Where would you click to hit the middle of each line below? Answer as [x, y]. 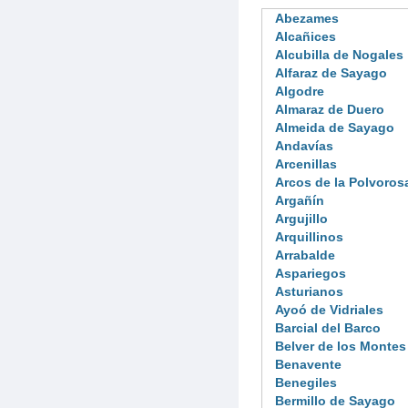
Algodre [300, 91]
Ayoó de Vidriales [329, 309]
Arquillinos [309, 236]
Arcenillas [306, 163]
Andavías [304, 145]
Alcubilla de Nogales [339, 54]
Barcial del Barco [328, 327]
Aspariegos [311, 273]
